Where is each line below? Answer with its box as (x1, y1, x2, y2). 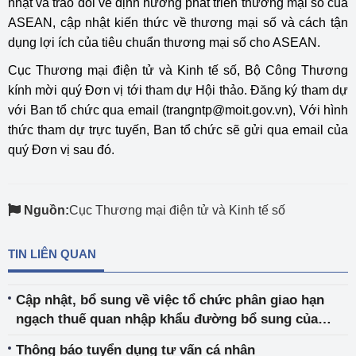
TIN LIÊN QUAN (8, 247, 96, 261)
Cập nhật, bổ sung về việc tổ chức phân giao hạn (16, 292, 324, 308)
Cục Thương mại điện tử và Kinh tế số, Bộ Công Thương (8, 64, 348, 77)
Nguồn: (24, 203, 69, 217)
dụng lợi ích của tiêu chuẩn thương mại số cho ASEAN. (8, 36, 320, 49)
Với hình (296, 103, 348, 117)
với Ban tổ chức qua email (8, 103, 162, 117)
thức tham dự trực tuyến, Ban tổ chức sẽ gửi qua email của (8, 123, 348, 137)
